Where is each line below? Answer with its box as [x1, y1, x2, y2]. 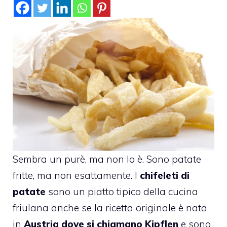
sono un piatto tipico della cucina [46, 185, 198, 198]
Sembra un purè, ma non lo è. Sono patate [13, 153, 201, 166]
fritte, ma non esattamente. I [13, 169, 140, 182]
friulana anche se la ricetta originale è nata [13, 202, 207, 214]
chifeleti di [140, 169, 190, 182]
